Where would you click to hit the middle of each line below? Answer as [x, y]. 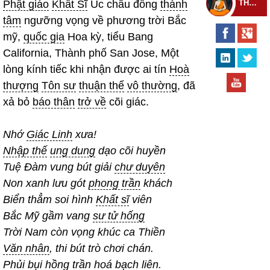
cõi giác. [127, 102]
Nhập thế [25, 151]
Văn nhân [26, 249]
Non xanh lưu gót [46, 184]
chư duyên [140, 167]
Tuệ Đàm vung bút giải [59, 167]
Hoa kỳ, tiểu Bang [109, 37]
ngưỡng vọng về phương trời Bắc [104, 21]
